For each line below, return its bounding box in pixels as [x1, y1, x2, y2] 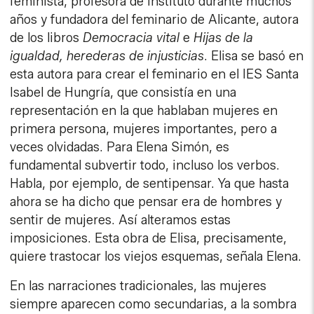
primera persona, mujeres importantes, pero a [10, 121, 278, 137]
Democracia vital [83, 30, 180, 46]
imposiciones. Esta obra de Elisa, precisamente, [10, 231, 287, 247]
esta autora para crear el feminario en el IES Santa [10, 67, 299, 83]
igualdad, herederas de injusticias [10, 48, 205, 64]
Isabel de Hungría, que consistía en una [10, 85, 237, 101]
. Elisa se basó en [204, 48, 304, 64]
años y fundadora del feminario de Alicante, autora [10, 12, 299, 28]
